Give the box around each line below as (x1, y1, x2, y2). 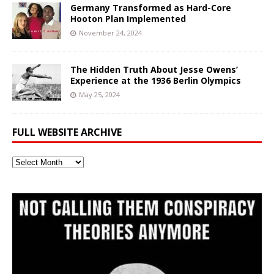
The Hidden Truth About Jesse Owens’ (70, 64, 238, 76)
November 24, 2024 (79, 28, 142, 38)
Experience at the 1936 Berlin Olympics (70, 75, 241, 87)
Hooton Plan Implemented (70, 13, 186, 25)
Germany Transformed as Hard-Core (70, 2, 231, 14)
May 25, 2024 (79, 90, 120, 100)
